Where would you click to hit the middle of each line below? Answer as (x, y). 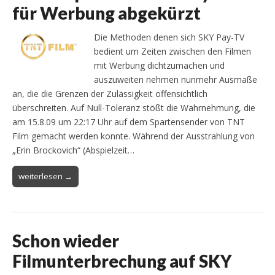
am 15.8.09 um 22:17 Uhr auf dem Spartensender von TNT (129, 122)
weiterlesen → (45, 176)
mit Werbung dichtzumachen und (159, 66)
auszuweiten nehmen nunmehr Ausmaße (176, 80)
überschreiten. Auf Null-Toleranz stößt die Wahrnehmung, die (134, 108)
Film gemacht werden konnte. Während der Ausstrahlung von (134, 136)
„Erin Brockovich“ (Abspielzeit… (73, 150)
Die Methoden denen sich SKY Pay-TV (169, 37)
